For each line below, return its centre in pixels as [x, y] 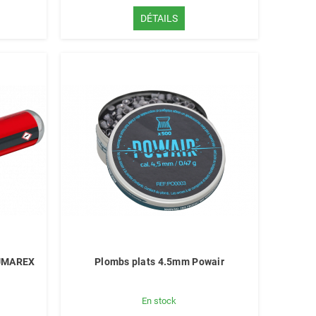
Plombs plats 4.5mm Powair [159, 262]
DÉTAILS [159, 18]
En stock [159, 301]
